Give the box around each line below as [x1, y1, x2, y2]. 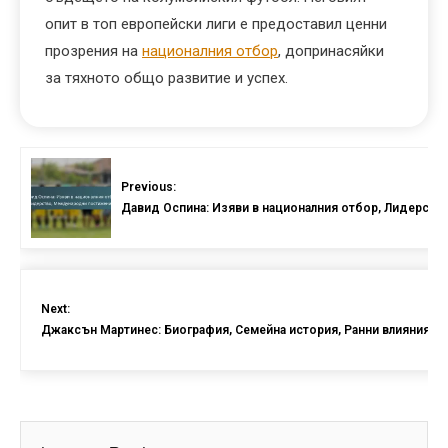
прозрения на [45, 41, 142, 60]
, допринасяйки [278, 41, 384, 60]
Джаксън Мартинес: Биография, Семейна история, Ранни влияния [41, 322, 430, 337]
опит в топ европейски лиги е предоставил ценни [45, 14, 387, 33]
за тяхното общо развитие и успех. [45, 68, 288, 87]
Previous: [121, 179, 176, 194]
